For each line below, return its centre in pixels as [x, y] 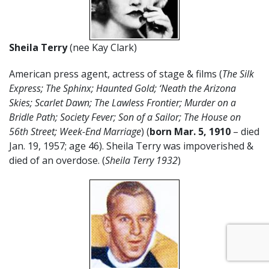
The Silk [238, 74]
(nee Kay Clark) [102, 47]
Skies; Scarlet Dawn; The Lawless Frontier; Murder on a [122, 102]
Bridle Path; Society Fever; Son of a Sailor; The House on [125, 117]
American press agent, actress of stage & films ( [116, 74]
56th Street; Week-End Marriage [75, 131]
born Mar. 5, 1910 [190, 131]
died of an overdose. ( [57, 160]
